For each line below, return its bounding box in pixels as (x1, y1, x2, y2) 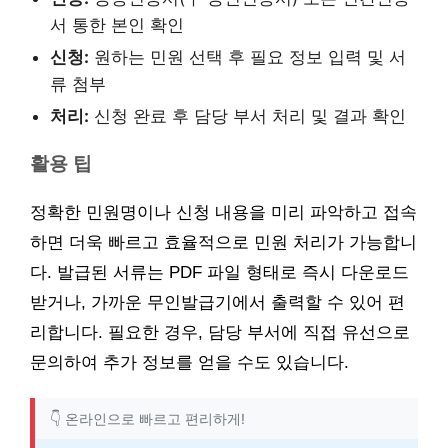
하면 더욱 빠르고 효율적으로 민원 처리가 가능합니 (30, 232, 417, 252)
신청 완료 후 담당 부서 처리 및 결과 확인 (89, 105, 406, 126)
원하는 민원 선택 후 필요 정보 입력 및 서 (89, 46, 406, 67)
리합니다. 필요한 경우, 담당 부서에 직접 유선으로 (30, 322, 410, 342)
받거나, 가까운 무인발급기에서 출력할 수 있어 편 (30, 292, 405, 312)
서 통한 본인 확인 (50, 14, 184, 35)
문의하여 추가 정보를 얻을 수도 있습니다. (30, 352, 349, 372)
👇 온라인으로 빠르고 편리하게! (50, 409, 245, 427)
